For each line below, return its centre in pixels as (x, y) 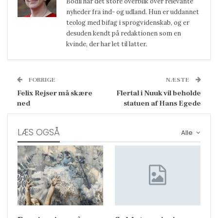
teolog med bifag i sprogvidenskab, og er (128, 22)
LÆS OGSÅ (39, 132)
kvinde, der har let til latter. (107, 44)
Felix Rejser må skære (55, 93)
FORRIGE (41, 80)
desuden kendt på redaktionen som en (124, 33)
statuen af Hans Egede (162, 103)
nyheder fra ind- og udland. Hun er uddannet (133, 12)
